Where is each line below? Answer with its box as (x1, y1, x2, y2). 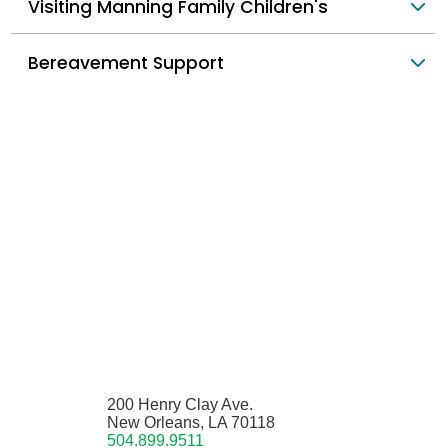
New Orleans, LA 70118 (106, 414, 275, 432)
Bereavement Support (28, 50, 225, 75)
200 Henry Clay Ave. (106, 396, 253, 414)
